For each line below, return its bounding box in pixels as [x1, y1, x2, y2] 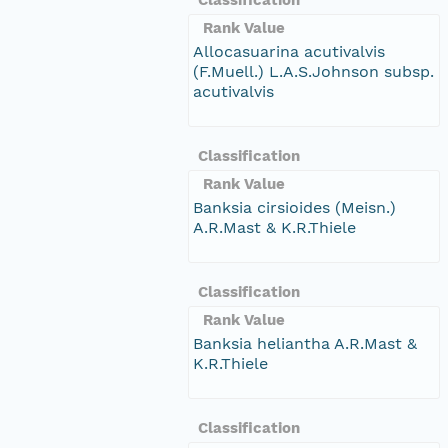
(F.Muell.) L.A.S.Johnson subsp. [193, 61, 434, 81]
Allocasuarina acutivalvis [193, 41, 385, 61]
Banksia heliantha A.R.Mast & [193, 333, 417, 353]
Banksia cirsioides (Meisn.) [193, 197, 396, 217]
